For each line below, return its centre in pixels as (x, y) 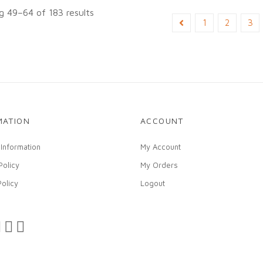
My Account (161, 146)
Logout (153, 183)
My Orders (159, 165)
